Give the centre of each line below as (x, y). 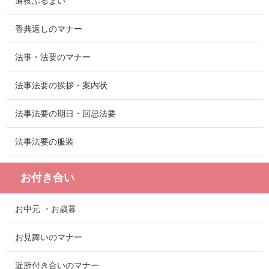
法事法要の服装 (44, 142)
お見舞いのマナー (49, 237)
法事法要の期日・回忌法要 (65, 114)
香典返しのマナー (49, 29)
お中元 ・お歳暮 (46, 209)
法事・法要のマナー (53, 57)
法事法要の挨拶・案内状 (61, 86)
